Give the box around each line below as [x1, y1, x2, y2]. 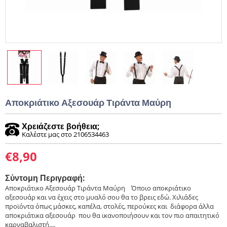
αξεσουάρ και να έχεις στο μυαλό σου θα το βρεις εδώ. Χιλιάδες [5, 193, 198, 202]
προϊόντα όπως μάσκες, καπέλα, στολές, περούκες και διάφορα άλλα [5, 202, 214, 211]
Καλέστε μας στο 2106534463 [22, 130, 109, 139]
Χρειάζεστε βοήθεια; [22, 121, 99, 132]
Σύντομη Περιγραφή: [5, 172, 85, 184]
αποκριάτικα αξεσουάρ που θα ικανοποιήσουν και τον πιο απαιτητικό [5, 211, 219, 220]
